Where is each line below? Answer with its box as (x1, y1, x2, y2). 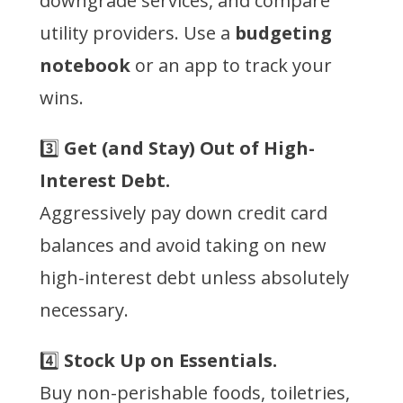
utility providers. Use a (40, 20, 235, 45)
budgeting (235, 20, 332, 45)
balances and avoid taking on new (40, 232, 327, 257)
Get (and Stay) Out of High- (64, 135, 315, 160)
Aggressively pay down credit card (40, 200, 327, 225)
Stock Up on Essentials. (64, 347, 277, 372)
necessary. (40, 297, 129, 322)
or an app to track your (130, 52, 332, 77)
